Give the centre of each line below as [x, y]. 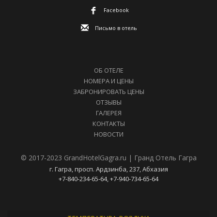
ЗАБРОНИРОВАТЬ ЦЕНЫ [108, 92]
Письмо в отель [116, 28]
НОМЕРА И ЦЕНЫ [108, 81]
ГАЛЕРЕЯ [108, 113]
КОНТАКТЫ [108, 124]
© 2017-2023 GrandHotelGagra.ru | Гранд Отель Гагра [108, 158]
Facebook [116, 10]
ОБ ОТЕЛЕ [108, 70]
